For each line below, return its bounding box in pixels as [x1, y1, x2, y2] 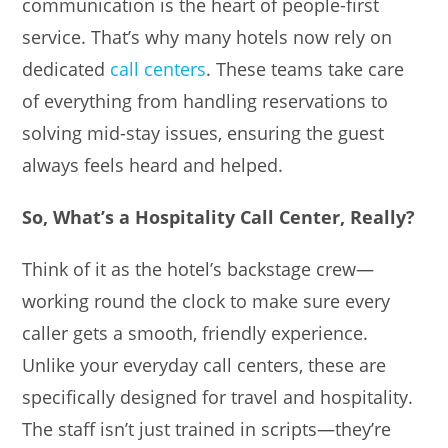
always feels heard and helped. [22, 152, 284, 177]
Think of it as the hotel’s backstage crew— [22, 256, 375, 281]
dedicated [22, 56, 111, 81]
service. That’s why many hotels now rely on [22, 24, 393, 49]
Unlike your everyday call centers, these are [22, 352, 387, 377]
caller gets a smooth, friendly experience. [22, 320, 369, 345]
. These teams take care [206, 56, 405, 81]
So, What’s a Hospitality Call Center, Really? [22, 204, 416, 229]
